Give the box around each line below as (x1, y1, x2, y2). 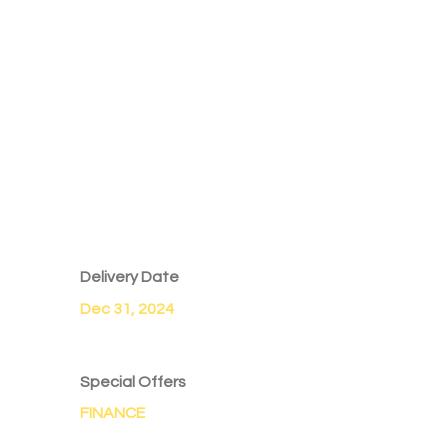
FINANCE (80, 405, 145, 422)
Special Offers (80, 374, 186, 391)
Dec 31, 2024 (80, 301, 174, 318)
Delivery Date (80, 269, 179, 286)
